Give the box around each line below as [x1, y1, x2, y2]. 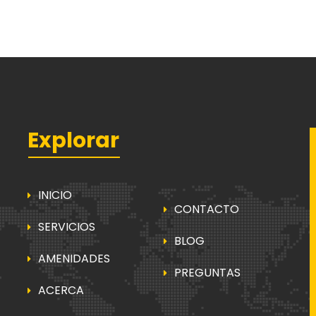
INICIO [38, 187, 72, 203]
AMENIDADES [38, 250, 110, 267]
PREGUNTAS [174, 265, 241, 281]
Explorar [28, 126, 119, 155]
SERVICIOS [38, 219, 95, 235]
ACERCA [38, 282, 84, 298]
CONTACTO [174, 201, 239, 217]
